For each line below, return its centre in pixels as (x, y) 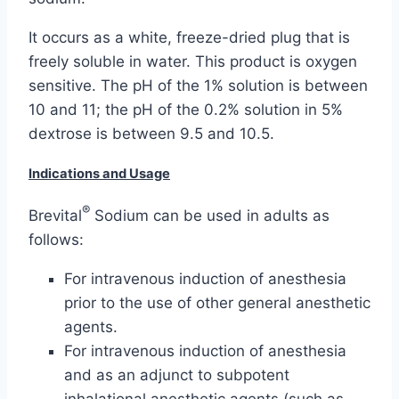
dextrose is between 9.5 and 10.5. (151, 134)
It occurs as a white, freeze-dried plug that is (189, 38)
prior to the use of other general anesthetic (217, 302)
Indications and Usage (99, 174)
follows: (56, 239)
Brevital (55, 215)
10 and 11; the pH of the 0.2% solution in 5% (186, 110)
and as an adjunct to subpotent (177, 375)
